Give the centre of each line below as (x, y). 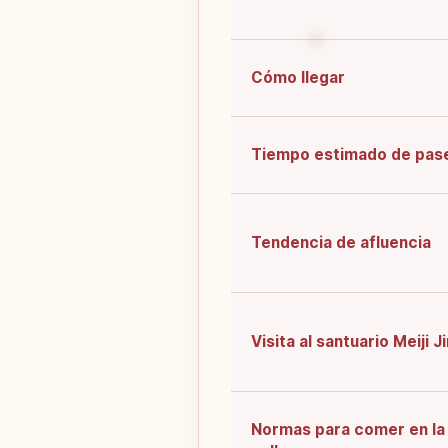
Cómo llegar (298, 78)
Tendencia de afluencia (341, 243)
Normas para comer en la (348, 430)
